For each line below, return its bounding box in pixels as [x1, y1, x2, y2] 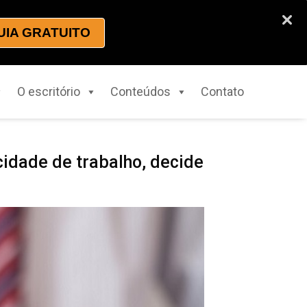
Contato [200, 84, 244, 99]
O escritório [16, 84, 80, 99]
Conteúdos [110, 84, 171, 99]
